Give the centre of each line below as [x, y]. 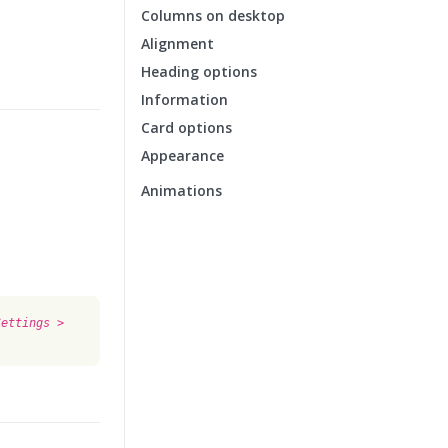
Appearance [182, 155]
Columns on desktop [213, 15]
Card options [186, 127]
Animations [181, 190]
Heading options [199, 71]
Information [184, 99]
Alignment [177, 43]
